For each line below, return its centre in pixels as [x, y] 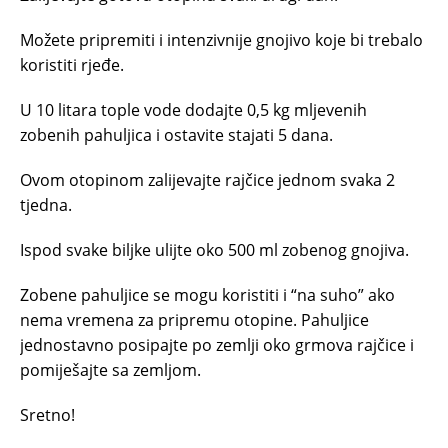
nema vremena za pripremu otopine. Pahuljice [194, 319]
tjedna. [46, 204]
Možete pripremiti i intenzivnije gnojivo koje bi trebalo [221, 39]
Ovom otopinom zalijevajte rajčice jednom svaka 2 [207, 179]
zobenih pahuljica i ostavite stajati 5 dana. [176, 134]
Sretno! [47, 414]
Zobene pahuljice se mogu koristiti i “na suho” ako [207, 294]
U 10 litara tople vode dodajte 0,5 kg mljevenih [193, 109]
